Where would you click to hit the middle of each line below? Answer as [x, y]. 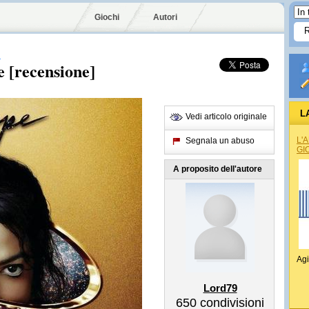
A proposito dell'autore [218, 169]
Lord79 [220, 288]
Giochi [107, 17]
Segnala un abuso [220, 141]
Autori [165, 17]
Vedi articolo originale [226, 117]
